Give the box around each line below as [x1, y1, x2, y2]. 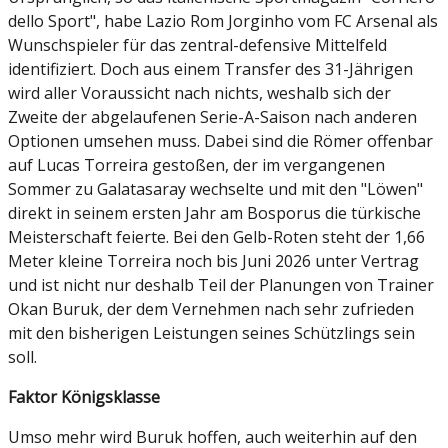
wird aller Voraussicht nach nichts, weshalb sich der [8, 82, 391, 105]
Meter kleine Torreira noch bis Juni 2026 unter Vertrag [8, 250, 419, 273]
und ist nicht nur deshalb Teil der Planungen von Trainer [8, 274, 434, 297]
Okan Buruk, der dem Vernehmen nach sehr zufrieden [8, 298, 414, 321]
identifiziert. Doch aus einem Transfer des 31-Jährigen [8, 58, 413, 81]
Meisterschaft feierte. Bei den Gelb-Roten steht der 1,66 [8, 226, 425, 249]
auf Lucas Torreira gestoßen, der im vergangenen [8, 154, 385, 177]
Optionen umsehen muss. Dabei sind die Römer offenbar [8, 130, 433, 153]
